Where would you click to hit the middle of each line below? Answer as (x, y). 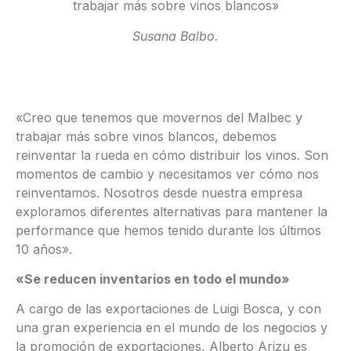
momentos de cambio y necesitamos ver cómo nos (167, 174)
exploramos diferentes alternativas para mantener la (172, 211)
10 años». (44, 249)
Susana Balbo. (175, 36)
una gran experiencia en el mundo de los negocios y (172, 328)
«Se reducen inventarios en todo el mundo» (153, 279)
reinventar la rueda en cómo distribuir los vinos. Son (172, 155)
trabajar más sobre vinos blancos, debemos (146, 136)
